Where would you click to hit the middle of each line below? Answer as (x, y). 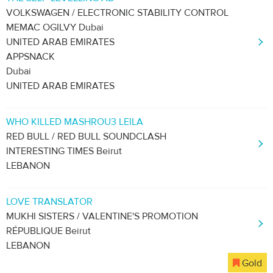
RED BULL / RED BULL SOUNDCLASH (86, 136)
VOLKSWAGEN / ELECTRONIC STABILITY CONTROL (117, 13)
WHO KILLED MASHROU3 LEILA (75, 122)
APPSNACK (30, 57)
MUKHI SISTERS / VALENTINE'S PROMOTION (102, 216)
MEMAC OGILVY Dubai (55, 27)
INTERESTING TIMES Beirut (64, 151)
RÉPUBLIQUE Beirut (48, 231)
